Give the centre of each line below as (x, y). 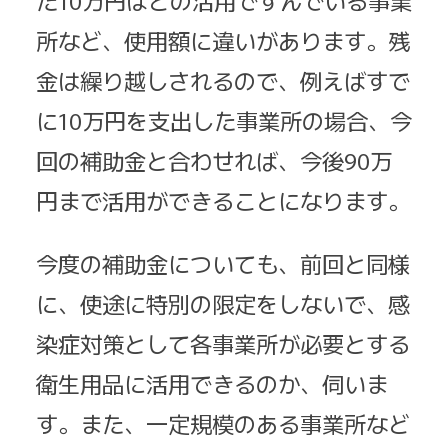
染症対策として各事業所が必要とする (223, 342)
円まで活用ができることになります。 (223, 200)
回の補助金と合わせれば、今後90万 (214, 160)
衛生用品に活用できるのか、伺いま (212, 382)
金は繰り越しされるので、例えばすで (223, 80)
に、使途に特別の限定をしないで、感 (223, 302)
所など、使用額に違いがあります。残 (223, 40)
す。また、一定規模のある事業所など (223, 422)
